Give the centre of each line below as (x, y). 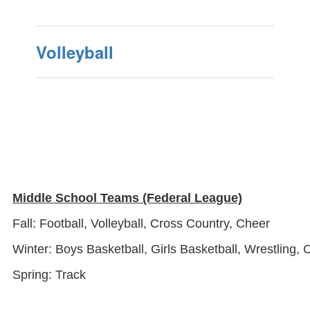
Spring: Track (49, 275)
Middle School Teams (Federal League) (128, 198)
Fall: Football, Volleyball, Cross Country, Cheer (142, 224)
